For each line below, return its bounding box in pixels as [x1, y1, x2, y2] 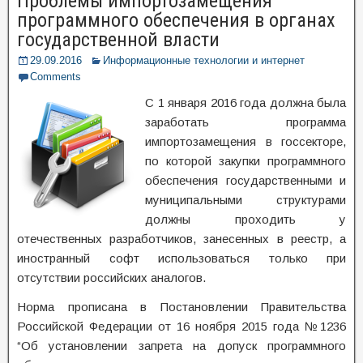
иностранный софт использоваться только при [17, 251, 346, 265]
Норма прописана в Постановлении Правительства [17, 300, 346, 314]
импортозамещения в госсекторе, [145, 135, 346, 148]
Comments [30, 70, 81, 83]
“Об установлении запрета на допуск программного [17, 339, 346, 352]
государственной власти [17, 28, 220, 51]
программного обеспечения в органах [17, 9, 335, 32]
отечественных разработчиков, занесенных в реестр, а [17, 232, 346, 246]
